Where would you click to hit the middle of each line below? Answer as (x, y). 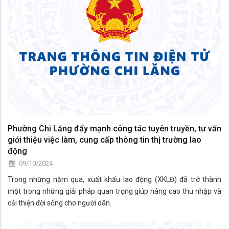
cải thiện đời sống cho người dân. (60, 203)
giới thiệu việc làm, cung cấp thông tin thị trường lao (105, 140)
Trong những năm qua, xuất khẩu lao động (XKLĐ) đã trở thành (114, 180)
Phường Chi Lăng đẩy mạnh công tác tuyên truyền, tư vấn (114, 129)
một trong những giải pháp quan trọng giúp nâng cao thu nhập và (114, 191)
